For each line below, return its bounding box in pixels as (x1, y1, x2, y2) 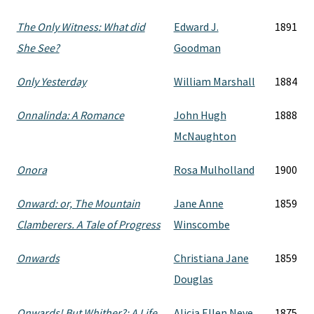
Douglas (173, 272, 213, 286)
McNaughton (173, 129, 236, 143)
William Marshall (173, 74, 255, 88)
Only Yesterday (16, 74, 86, 88)
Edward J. (173, 20, 219, 34)
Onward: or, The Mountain (16, 196, 140, 210)
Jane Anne (173, 196, 224, 210)
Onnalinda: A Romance (16, 108, 124, 122)
